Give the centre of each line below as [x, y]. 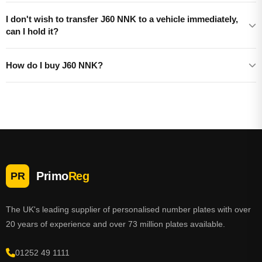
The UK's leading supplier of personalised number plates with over [128, 209]
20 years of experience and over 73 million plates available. [116, 224]
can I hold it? [32, 31]
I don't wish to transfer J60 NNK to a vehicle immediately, [122, 19]
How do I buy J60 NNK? [54, 65]
